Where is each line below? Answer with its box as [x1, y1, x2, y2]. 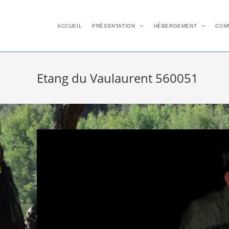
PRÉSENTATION [92, 23, 138, 29]
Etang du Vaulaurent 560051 [37, 70, 198, 86]
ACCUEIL [57, 23, 82, 29]
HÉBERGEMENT [153, 23, 199, 29]
